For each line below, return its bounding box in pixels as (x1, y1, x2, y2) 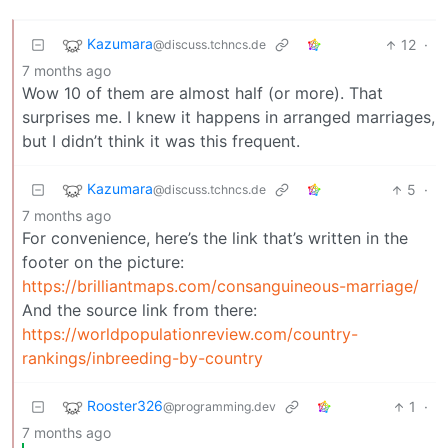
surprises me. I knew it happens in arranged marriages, (22, 107, 435, 128)
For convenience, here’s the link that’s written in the (22, 228, 408, 249)
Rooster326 (87, 397, 163, 415)
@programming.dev (163, 399, 276, 415)
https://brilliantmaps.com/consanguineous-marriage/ (22, 276, 419, 297)
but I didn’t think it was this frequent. (22, 131, 300, 152)
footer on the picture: (22, 252, 184, 273)
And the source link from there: (22, 300, 257, 321)
